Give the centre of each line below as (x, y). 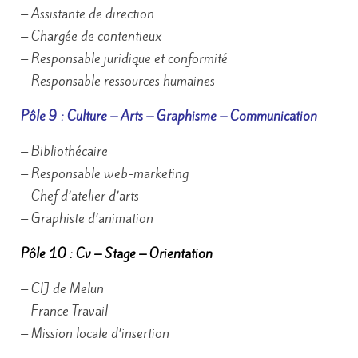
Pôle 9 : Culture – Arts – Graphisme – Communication (169, 116)
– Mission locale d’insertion (95, 333)
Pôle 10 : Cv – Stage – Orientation (117, 253)
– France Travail (64, 311)
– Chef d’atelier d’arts (80, 196)
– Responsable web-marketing (105, 173)
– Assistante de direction (88, 14)
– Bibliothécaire (64, 151)
